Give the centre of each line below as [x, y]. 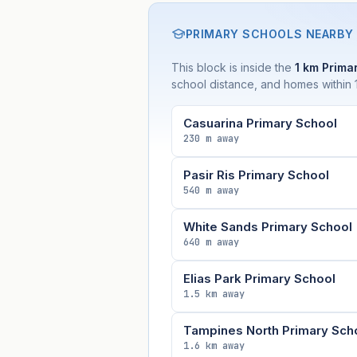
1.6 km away [214, 346]
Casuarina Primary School [260, 124]
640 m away [211, 243]
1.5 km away [214, 294]
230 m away [211, 139]
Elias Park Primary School [259, 279]
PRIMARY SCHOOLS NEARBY [269, 34]
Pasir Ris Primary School [256, 175]
